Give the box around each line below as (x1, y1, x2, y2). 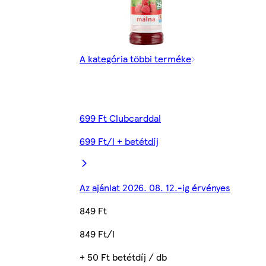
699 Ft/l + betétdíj (80, 134, 159, 148)
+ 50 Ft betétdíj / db (80, 250, 167, 264)
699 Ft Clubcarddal (80, 111, 161, 125)
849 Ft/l (80, 227, 115, 241)
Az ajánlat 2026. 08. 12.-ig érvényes (80, 180, 230, 195)
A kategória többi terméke (80, 52, 191, 66)
